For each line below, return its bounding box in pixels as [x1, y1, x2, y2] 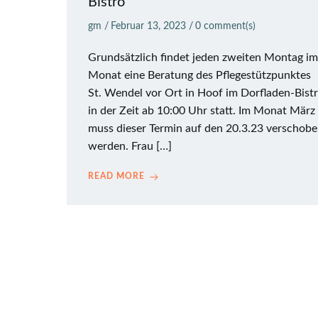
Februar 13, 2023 [111, 21, 186, 31]
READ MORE [88, 172, 145, 180]
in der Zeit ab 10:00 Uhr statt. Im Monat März [88, 105, 315, 116]
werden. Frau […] [88, 141, 172, 152]
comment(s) [204, 21, 256, 31]
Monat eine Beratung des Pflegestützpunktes [88, 70, 311, 81]
